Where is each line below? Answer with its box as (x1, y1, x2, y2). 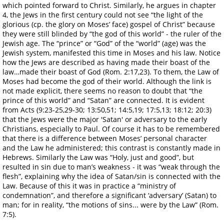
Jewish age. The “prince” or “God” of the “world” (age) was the (2, 38, 206, 48)
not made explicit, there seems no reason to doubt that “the (2, 85, 202, 95)
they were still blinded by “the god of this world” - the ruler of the (2, 28, 221, 38)
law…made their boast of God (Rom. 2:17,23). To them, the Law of (2, 66, 219, 76)
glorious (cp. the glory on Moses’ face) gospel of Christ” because (2, 19, 215, 29)
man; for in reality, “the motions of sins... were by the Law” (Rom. (2, 199, 218, 209)
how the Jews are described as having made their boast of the (2, 57, 210, 67)
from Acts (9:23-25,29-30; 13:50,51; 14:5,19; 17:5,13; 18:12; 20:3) (2, 104, 211, 114)
